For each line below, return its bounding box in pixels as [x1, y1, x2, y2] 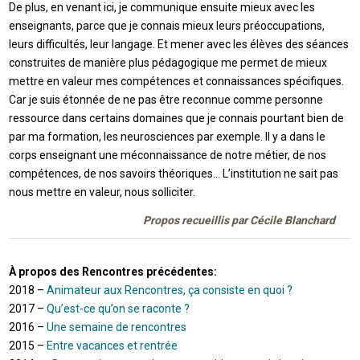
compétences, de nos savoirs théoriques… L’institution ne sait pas [9, 167, 339, 181]
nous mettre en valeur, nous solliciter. [9, 186, 196, 199]
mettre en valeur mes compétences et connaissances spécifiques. [9, 75, 345, 88]
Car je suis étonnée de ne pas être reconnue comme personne [9, 93, 324, 107]
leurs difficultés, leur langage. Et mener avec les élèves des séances [9, 38, 350, 51]
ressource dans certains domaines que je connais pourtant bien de [9, 112, 345, 125]
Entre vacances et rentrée [47, 339, 178, 353]
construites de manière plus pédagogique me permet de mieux [9, 56, 328, 70]
